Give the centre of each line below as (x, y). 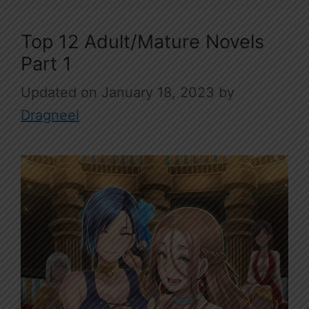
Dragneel (50, 116)
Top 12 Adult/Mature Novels (142, 42)
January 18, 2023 (158, 93)
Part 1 (46, 64)
